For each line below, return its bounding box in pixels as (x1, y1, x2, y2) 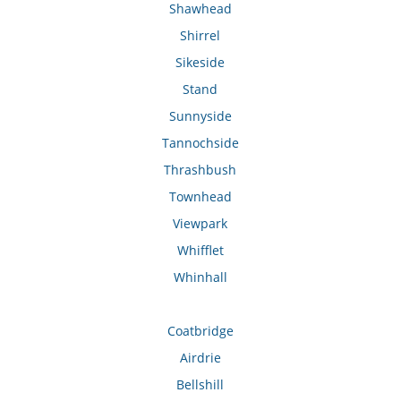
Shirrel (180, 27, 221, 45)
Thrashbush (164, 161, 237, 179)
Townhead (168, 188, 232, 206)
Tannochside (161, 134, 239, 152)
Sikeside (175, 54, 226, 72)
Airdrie (179, 349, 221, 367)
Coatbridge (166, 322, 234, 340)
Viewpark (173, 215, 228, 233)
